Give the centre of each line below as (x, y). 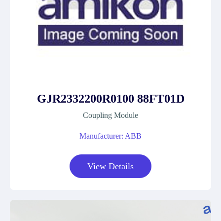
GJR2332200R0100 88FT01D (110, 99)
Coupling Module (110, 115)
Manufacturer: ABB (110, 136)
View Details (110, 166)
